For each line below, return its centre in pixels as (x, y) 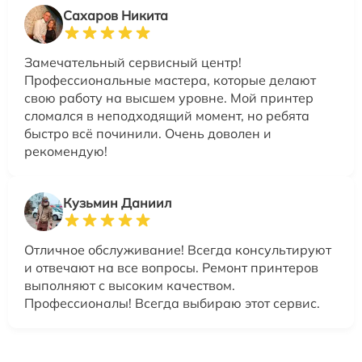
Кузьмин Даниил (117, 203)
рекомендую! (66, 152)
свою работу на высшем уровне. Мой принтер (169, 98)
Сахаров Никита (116, 16)
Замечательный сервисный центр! (133, 63)
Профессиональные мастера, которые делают (170, 80)
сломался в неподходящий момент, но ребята (167, 116)
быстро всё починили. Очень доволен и (148, 134)
